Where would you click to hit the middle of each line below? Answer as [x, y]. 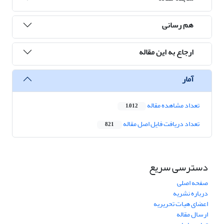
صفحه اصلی [192, 183]
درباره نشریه [190, 193]
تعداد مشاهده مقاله [173, 105]
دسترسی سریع [178, 167]
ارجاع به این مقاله [166, 52]
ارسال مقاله [192, 214]
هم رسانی [178, 25]
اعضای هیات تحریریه [181, 204]
